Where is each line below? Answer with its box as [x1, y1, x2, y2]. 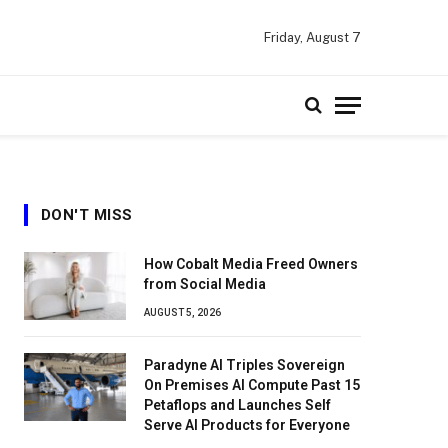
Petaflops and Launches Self [144, 397, 331, 413]
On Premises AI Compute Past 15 [144, 377, 360, 393]
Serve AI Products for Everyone [144, 417, 350, 433]
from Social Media [144, 276, 266, 292]
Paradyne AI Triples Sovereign [144, 357, 345, 373]
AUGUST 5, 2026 [144, 307, 221, 318]
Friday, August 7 [264, 30, 361, 45]
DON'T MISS [41, 206, 133, 224]
